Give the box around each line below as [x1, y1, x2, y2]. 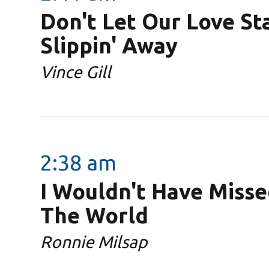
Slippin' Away [40, 32, 178, 58]
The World [40, 202, 149, 228]
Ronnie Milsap [40, 232, 148, 251]
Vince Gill [40, 62, 112, 81]
